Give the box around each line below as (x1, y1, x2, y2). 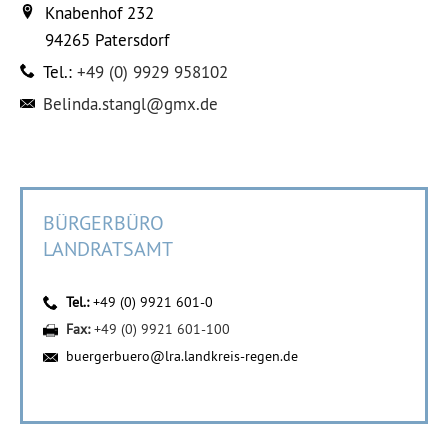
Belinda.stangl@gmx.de (43, 93, 218, 115)
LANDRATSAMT (43, 236, 173, 261)
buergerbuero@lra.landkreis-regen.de (66, 347, 298, 365)
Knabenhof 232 (45, 2, 154, 24)
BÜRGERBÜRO (43, 210, 164, 235)
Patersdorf (90, 29, 169, 51)
